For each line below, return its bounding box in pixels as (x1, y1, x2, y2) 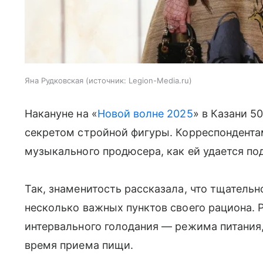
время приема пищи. (25, 238, 133, 251)
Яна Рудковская (25, 75, 83, 85)
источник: (89, 75, 126, 85)
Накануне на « (25, 107, 97, 120)
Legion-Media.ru (129, 75, 189, 85)
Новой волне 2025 (97, 107, 193, 120)
